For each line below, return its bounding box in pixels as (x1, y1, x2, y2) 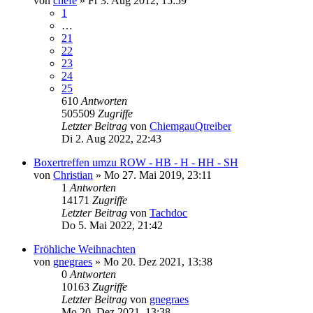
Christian (53, 168, 93, 181)
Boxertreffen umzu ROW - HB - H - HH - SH (34, 156, 238, 168)
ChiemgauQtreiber (150, 119, 231, 132)
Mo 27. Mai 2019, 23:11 (104, 168, 212, 181)
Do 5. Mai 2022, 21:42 (61, 219, 163, 231)
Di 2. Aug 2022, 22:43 (61, 132, 161, 145)
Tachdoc (150, 206, 187, 219)
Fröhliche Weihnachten (34, 242, 136, 255)
